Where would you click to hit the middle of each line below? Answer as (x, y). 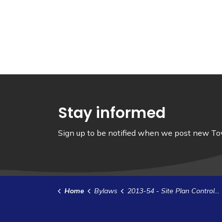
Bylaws (106, 191)
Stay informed (112, 113)
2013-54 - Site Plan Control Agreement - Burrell (171, 191)
